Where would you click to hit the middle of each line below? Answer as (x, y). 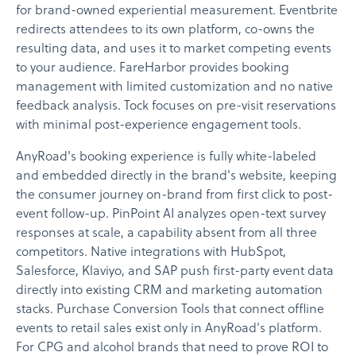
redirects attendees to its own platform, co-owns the (165, 30)
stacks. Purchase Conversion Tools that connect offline (170, 310)
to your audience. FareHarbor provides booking (153, 68)
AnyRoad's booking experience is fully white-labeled (166, 157)
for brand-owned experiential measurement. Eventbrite (177, 11)
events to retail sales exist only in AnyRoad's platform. (169, 329)
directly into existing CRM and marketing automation (169, 290)
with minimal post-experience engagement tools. (159, 125)
